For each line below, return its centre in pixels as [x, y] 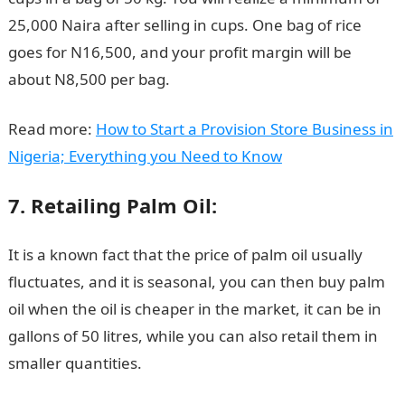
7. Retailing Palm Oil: [112, 205]
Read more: [52, 129]
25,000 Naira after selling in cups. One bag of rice [184, 25]
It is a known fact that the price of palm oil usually [185, 254]
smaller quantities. [75, 363]
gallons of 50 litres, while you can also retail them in [193, 336]
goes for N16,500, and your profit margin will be [179, 52]
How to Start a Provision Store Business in [244, 129]
